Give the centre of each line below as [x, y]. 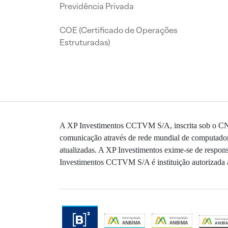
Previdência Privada [97, 7]
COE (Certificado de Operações [119, 31]
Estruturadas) [85, 43]
